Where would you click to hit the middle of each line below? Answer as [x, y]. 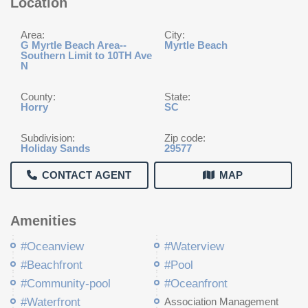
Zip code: [185, 138]
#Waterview [194, 246]
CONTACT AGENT [87, 175]
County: [38, 97]
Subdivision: [48, 138]
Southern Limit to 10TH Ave [86, 55]
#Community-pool [66, 284]
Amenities [43, 221]
